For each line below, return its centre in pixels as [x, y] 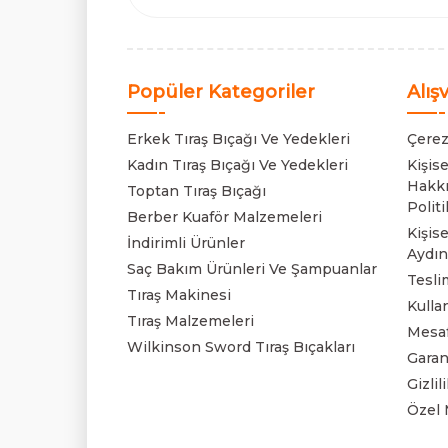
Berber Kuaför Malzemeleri [224, 217]
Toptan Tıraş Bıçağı [196, 191]
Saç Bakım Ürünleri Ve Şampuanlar [252, 269]
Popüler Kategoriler [221, 92]
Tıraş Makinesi [179, 295]
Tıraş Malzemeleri [190, 321]
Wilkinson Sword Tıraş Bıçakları [241, 347]
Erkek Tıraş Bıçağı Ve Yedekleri [238, 139]
